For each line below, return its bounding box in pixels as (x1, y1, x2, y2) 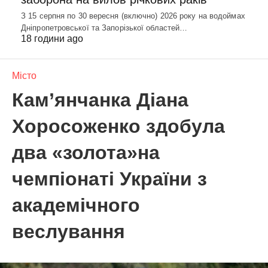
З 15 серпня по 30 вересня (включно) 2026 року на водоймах (21, 11, 245, 20)
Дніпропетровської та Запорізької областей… (21, 23, 188, 32)
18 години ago (21, 33, 83, 44)
